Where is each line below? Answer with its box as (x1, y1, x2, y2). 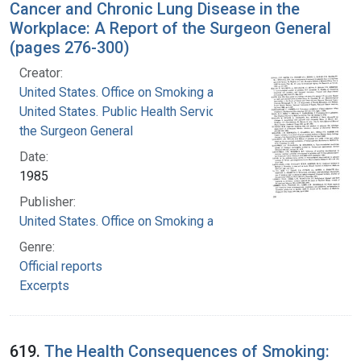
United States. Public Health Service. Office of (19, 103, 276, 119)
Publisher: (19, 193, 76, 210)
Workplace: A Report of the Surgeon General (10, 18, 331, 38)
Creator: (19, 64, 63, 81)
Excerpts (19, 277, 69, 293)
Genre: (19, 239, 55, 255)
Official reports (19, 258, 102, 274)
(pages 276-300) (10, 37, 130, 57)
